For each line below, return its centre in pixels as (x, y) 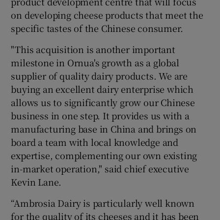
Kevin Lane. (36, 181)
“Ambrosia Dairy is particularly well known (103, 203)
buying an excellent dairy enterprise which (102, 89)
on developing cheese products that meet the (107, 14)
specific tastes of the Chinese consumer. (97, 28)
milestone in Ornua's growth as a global (95, 62)
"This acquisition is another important (93, 49)
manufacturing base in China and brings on (104, 128)
